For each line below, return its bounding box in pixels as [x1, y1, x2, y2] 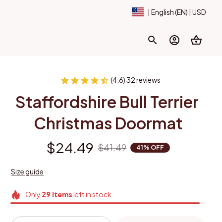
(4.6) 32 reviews [110, 75, 161, 84]
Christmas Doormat [34, 113, 183, 133]
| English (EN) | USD [148, 7, 206, 16]
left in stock [72, 190, 112, 199]
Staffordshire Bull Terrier [15, 92, 199, 111]
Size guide [11, 167, 44, 176]
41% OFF [136, 143, 165, 151]
